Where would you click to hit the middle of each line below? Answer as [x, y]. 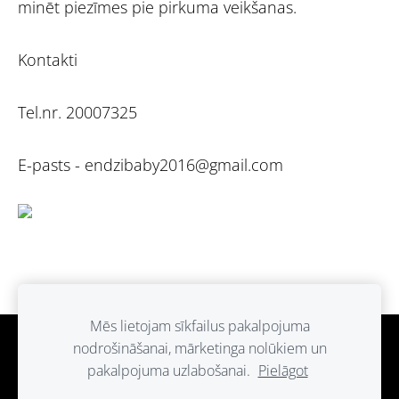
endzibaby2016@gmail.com [184, 164]
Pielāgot [283, 370]
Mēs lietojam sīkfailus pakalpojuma [199, 326]
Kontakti [50, 60]
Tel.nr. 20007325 [77, 112]
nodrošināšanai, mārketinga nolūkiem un [199, 348]
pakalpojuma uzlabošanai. [170, 370]
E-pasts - [51, 164]
